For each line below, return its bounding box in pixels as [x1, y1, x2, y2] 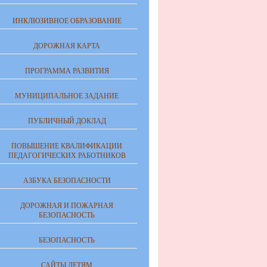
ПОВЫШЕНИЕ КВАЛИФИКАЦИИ [11, 142, 122, 150]
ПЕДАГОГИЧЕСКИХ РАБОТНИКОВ [8, 151, 126, 160]
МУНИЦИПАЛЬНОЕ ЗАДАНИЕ [15, 92, 119, 100]
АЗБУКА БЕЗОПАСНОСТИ [23, 176, 111, 185]
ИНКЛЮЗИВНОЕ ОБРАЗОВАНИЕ [12, 17, 122, 25]
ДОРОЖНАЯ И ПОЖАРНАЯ [20, 201, 113, 210]
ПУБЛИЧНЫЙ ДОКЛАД [27, 117, 106, 125]
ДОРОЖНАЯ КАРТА [33, 42, 100, 50]
